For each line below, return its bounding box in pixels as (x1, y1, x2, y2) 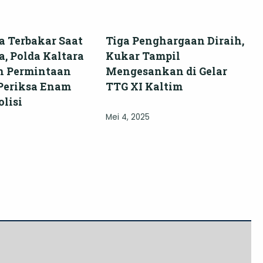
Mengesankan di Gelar (106, 64, 227, 79)
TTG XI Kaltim (106, 79, 183, 94)
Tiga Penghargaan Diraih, (106, 33, 244, 48)
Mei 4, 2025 (106, 112, 150, 123)
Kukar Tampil (106, 49, 180, 63)
